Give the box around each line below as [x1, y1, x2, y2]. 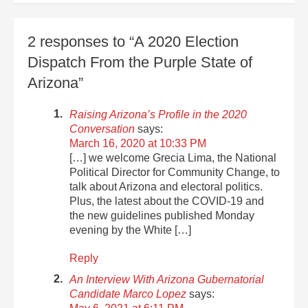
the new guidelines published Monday [69, 209, 255, 221]
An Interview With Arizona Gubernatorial [69, 273, 265, 285]
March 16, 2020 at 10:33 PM [69, 137, 207, 149]
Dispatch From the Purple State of [27, 53, 252, 71]
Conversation [69, 122, 135, 135]
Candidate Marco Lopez [69, 287, 187, 300]
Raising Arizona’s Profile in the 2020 [69, 108, 247, 120]
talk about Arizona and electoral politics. [69, 180, 263, 192]
